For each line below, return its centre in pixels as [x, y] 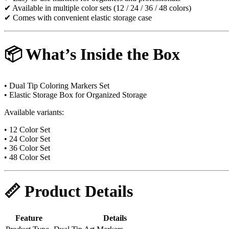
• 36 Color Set [27, 148]
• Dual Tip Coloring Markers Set [57, 85]
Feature [29, 218]
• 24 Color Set [27, 139]
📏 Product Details [68, 191]
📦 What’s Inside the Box [92, 54]
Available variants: [34, 112]
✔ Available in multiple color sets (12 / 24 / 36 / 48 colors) [98, 8]
